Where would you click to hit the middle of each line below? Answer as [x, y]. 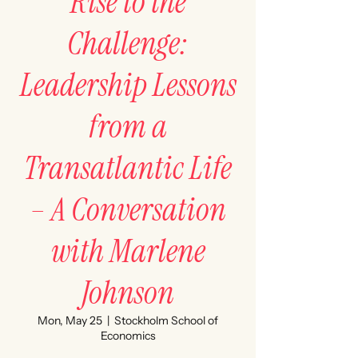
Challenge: [128, 43]
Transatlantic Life [128, 168]
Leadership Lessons [128, 85]
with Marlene [128, 251]
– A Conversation [128, 209]
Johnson [128, 292]
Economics [128, 336]
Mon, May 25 [70, 320]
